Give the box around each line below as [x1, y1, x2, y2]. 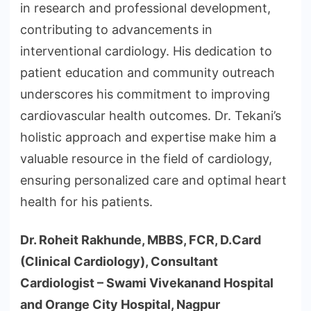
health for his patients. [20, 194, 153, 210]
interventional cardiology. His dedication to [20, 44, 272, 59]
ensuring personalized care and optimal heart [20, 173, 287, 188]
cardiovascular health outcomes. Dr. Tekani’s [20, 108, 281, 124]
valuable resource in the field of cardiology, [20, 151, 272, 167]
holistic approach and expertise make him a [20, 130, 276, 145]
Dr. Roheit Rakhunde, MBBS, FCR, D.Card [20, 233, 261, 248]
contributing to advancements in [20, 22, 212, 37]
